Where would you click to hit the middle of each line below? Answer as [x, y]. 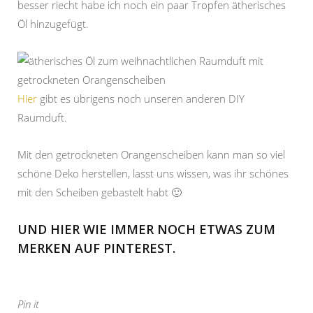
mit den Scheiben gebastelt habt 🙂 [100, 192]
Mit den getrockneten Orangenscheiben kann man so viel [151, 155]
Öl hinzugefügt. [53, 24]
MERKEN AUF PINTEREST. [96, 248]
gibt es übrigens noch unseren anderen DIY [141, 99]
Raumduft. [42, 118]
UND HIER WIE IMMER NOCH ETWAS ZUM [146, 230]
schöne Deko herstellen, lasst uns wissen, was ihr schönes [153, 174]
